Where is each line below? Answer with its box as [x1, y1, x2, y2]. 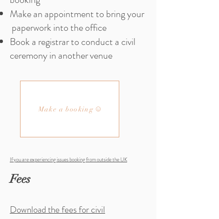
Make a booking [38, 105, 94, 113]
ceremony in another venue [10, 48, 112, 63]
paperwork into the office [10, 21, 107, 35]
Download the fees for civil [10, 203, 105, 216]
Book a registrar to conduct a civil [10, 35, 135, 49]
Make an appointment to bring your [10, 7, 144, 21]
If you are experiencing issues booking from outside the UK [10, 155, 127, 163]
